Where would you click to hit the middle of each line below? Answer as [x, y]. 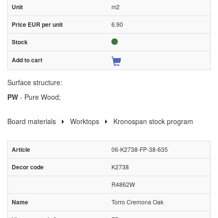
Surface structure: [35, 82]
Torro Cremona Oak [137, 201]
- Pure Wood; [39, 97]
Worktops [85, 121]
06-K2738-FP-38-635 [139, 149]
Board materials [32, 121]
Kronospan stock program [153, 121]
